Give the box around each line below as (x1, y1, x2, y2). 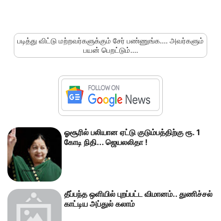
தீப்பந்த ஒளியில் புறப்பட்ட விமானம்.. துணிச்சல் (64, 188, 213, 199)
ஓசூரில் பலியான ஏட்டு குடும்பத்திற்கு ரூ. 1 (64, 127, 200, 137)
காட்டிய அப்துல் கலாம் (64, 198, 135, 209)
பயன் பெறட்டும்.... (83, 45, 138, 55)
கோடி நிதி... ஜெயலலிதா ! (64, 137, 147, 147)
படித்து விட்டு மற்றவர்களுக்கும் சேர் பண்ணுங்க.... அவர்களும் (17, 36, 204, 45)
